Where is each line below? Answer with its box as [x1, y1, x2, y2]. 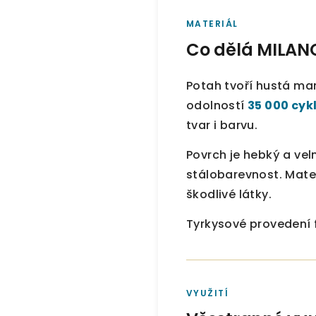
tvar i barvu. [186, 116, 258, 133]
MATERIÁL [186, 17, 238, 30]
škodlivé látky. [186, 186, 272, 202]
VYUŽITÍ [186, 286, 229, 299]
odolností [186, 97, 248, 114]
